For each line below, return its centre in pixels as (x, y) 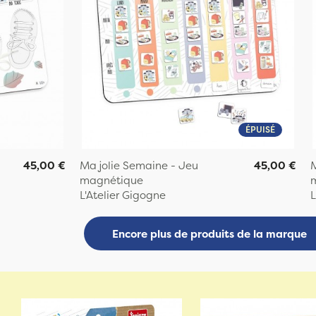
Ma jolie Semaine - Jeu (139, 166)
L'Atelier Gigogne (123, 195)
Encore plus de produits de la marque (209, 233)
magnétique (112, 181)
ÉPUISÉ (260, 130)
